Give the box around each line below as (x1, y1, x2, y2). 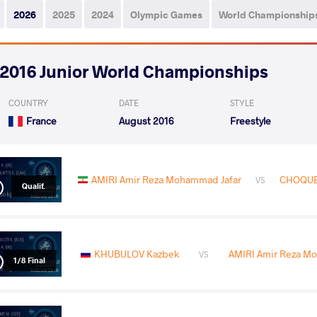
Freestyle (229, 114, 271, 127)
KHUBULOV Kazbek (93, 247, 179, 260)
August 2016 (119, 114, 175, 127)
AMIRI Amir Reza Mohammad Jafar (91, 173, 241, 186)
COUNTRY (8, 97, 48, 108)
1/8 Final (13, 254, 45, 265)
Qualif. (21, 180, 45, 191)
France (26, 114, 57, 127)
